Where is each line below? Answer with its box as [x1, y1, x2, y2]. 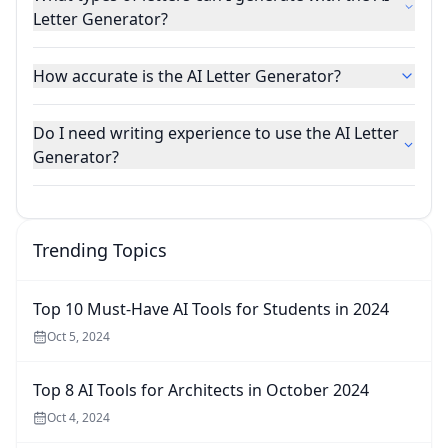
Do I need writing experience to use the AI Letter [33, 121, 399, 144]
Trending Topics [33, 237, 167, 262]
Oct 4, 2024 [47, 408, 110, 426]
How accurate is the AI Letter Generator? [33, 64, 341, 87]
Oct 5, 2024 [47, 327, 110, 345]
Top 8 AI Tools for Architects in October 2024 [33, 378, 369, 401]
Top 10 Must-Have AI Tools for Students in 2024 [33, 297, 389, 320]
